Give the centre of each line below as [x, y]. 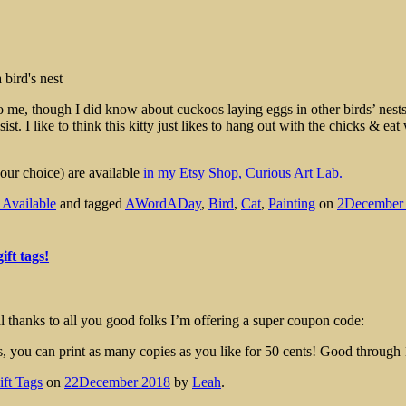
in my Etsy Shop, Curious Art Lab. [243, 172]
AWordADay [163, 203]
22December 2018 [117, 382]
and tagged [91, 203]
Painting [292, 203]
